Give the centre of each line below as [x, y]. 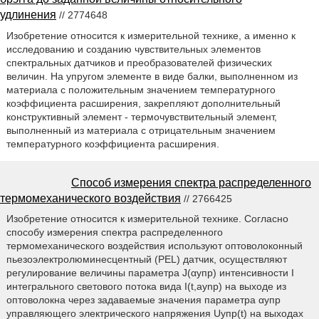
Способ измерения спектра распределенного [191, 182]
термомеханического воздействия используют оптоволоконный [154, 246]
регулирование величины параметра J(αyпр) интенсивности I [150, 273]
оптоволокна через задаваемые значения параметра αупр [143, 300]
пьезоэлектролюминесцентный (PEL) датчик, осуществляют [146, 260]
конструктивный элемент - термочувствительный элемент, [141, 116]
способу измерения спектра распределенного [114, 232]
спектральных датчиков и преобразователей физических [139, 62]
